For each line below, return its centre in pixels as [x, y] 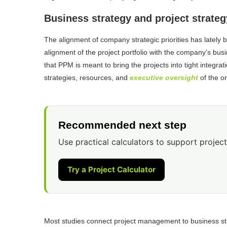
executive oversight [164, 77]
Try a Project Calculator [111, 169]
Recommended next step [122, 125]
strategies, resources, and [87, 77]
